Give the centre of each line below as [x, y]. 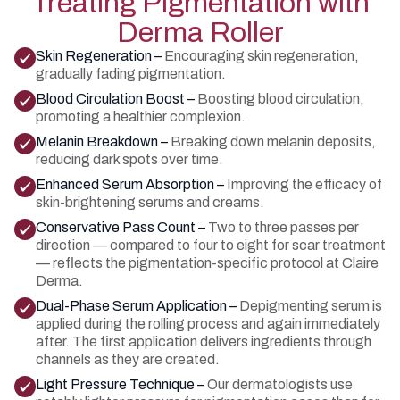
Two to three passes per [283, 227]
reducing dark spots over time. [129, 159]
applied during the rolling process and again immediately [208, 324]
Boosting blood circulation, [281, 99]
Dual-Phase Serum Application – [137, 306]
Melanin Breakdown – [103, 142]
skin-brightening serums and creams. [150, 202]
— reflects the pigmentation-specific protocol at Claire [207, 263]
